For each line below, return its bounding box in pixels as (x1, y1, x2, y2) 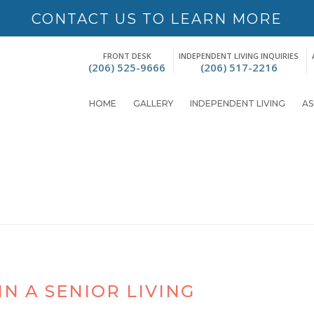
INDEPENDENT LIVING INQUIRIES (179, 50, 299, 61)
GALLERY (133, 98, 173, 109)
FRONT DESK (102, 50, 151, 61)
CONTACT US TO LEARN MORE (32, 11, 282, 27)
